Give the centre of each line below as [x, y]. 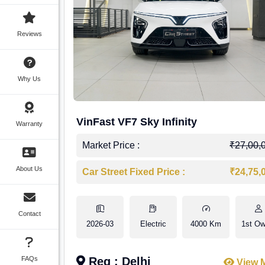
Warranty [29, 124]
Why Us [29, 79]
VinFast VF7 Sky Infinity [137, 122]
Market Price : [111, 145]
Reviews [29, 34]
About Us [29, 169]
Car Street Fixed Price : [134, 172]
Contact [29, 214]
